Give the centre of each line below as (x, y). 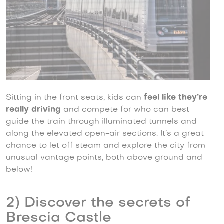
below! (19, 170)
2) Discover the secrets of (98, 203)
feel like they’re (176, 98)
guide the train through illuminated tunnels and (101, 122)
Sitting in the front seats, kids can (75, 98)
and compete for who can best (125, 110)
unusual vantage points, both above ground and (104, 158)
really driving (33, 110)
